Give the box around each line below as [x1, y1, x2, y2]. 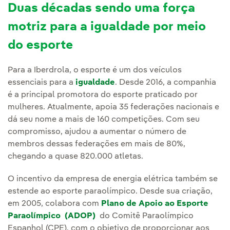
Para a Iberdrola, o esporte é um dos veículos [8, 66, 182, 75]
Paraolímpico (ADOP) [8, 212, 98, 221]
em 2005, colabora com [8, 200, 101, 208]
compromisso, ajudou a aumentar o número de [8, 128, 186, 137]
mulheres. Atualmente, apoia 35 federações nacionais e [8, 103, 219, 112]
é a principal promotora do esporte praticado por [8, 91, 198, 100]
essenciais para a [8, 79, 75, 87]
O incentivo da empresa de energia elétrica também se [8, 175, 218, 184]
